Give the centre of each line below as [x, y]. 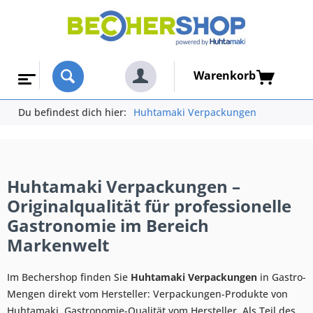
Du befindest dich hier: [72, 112]
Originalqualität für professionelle [149, 205]
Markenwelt [58, 245]
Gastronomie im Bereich [108, 225]
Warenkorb [225, 76]
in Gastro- [282, 277]
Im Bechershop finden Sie [69, 277]
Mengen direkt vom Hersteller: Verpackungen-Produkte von [147, 293]
